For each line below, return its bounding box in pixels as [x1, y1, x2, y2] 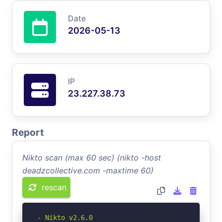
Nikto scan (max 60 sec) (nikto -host [22, 152, 161, 163]
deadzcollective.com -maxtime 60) [22, 165, 154, 175]
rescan [42, 182, 66, 192]
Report [12, 126, 44, 138]
